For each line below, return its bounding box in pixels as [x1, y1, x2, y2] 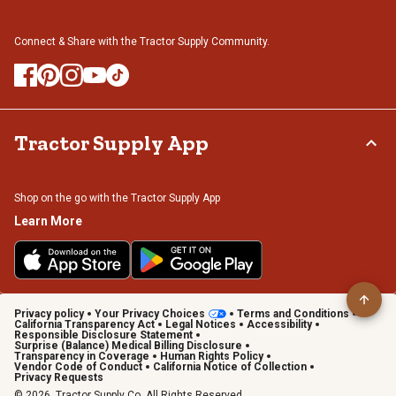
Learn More [14, 213, 82, 228]
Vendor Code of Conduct [14, 360, 142, 373]
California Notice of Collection [153, 360, 307, 373]
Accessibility [247, 317, 312, 331]
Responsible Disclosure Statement [14, 328, 193, 341]
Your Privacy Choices [95, 307, 205, 320]
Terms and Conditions [237, 307, 349, 320]
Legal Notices [165, 317, 236, 331]
